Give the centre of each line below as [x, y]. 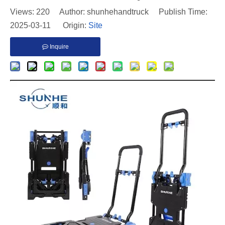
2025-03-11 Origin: [49, 25]
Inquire [59, 47]
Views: [23, 12]
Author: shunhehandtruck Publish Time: [129, 12]
